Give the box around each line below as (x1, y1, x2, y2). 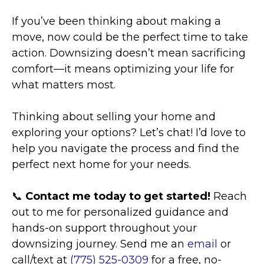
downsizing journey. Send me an (12, 237, 187, 251)
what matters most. (12, 78, 115, 92)
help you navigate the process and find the (12, 142, 239, 156)
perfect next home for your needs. (12, 158, 191, 171)
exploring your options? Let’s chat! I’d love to (12, 126, 246, 140)
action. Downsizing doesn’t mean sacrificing (12, 47, 246, 60)
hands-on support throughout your (12, 222, 197, 235)
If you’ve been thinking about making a (12, 15, 221, 28)
